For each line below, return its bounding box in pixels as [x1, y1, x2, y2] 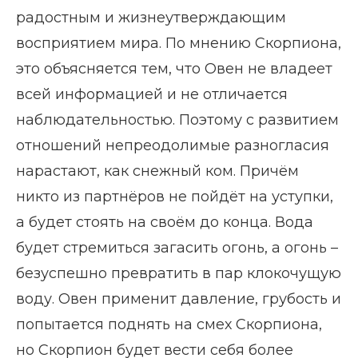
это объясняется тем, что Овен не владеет [16, 60, 332, 78]
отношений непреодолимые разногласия [16, 137, 329, 155]
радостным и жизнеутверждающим [16, 9, 286, 27]
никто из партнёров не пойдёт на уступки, [16, 188, 333, 206]
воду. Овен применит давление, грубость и [16, 290, 341, 308]
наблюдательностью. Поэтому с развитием [16, 111, 339, 129]
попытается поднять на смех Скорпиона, [16, 316, 322, 334]
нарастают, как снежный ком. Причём [16, 162, 299, 181]
